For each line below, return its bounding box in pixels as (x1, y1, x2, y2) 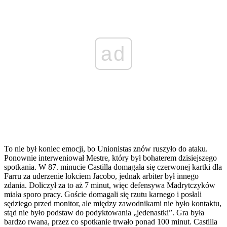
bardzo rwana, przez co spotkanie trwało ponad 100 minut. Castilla (4, 217, 217, 226)
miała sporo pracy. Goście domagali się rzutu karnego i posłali (4, 190, 202, 199)
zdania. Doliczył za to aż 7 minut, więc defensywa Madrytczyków (4, 180, 215, 190)
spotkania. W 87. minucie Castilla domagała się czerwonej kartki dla (4, 162, 222, 171)
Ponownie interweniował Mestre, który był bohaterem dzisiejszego (4, 153, 217, 162)
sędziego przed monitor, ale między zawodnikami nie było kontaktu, (4, 199, 221, 208)
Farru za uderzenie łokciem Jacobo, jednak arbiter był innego (4, 171, 199, 180)
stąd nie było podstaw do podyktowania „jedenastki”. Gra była (4, 208, 204, 217)
